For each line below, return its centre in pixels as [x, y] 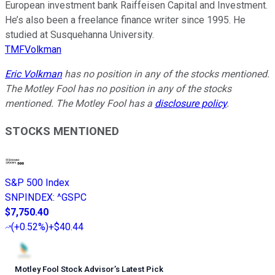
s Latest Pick [139, 269]
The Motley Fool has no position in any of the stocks [118, 89]
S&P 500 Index [37, 182]
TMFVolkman [33, 50]
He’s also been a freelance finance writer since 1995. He [125, 20]
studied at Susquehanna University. [79, 35]
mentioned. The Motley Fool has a [80, 104]
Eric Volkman [33, 74]
